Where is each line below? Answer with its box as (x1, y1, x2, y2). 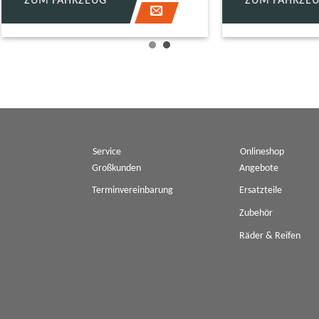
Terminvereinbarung (91, 185, 173, 197)
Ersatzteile (239, 185, 283, 197)
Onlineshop (240, 146, 285, 157)
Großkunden (91, 162, 141, 174)
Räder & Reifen (239, 230, 301, 241)
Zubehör (239, 208, 273, 219)
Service (93, 146, 122, 157)
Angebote (239, 162, 279, 174)
